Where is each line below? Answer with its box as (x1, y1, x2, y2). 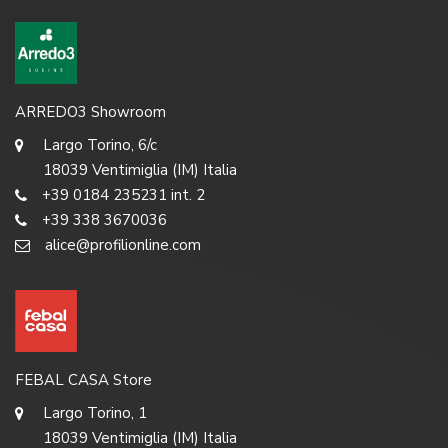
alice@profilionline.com (45, 235, 201, 256)
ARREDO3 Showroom (15, 102, 166, 123)
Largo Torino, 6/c (43, 135, 157, 156)
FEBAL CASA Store (15, 370, 152, 391)
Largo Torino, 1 (43, 403, 147, 424)
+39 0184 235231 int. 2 (42, 185, 205, 206)
